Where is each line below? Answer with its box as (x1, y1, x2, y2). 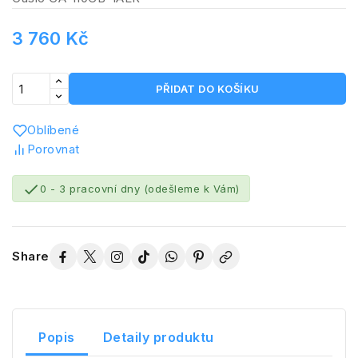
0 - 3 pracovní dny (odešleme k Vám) (40, 182, 240, 196)
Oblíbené (27, 122, 79, 137)
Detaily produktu (102, 328, 214, 345)
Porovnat (26, 141, 80, 157)
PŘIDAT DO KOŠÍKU (155, 82, 260, 95)
